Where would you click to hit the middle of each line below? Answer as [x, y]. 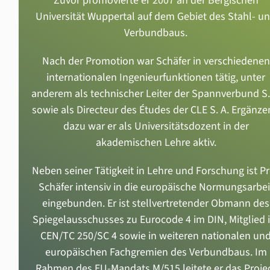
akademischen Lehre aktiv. [156, 142]
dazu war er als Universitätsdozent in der [156, 126]
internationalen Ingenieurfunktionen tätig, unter [156, 77]
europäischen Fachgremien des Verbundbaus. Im [156, 252]
